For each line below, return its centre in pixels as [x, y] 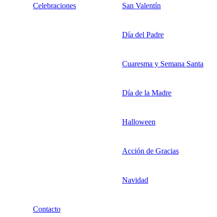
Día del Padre [143, 35]
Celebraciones [54, 6]
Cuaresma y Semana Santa [163, 64]
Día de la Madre [147, 93]
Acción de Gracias [150, 151]
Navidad [135, 180]
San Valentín [141, 6]
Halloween [139, 122]
